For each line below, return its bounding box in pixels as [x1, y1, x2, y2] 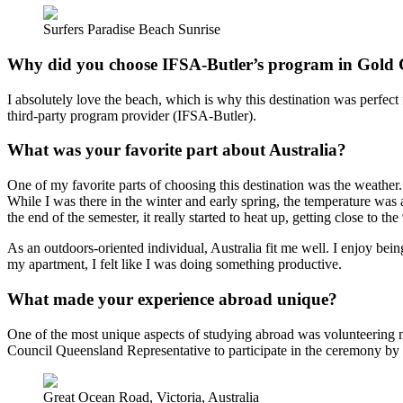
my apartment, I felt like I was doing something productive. [7, 256, 342, 273]
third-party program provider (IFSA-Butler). [7, 107, 256, 123]
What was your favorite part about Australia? [7, 140, 346, 160]
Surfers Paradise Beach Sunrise [43, 22, 220, 38]
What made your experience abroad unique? [7, 289, 337, 309]
